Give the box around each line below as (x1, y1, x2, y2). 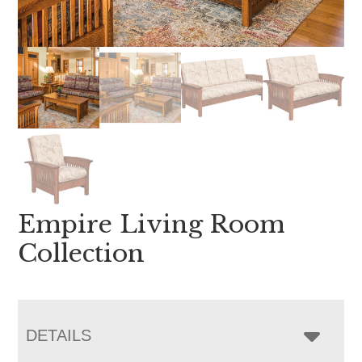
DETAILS (26, 326, 92, 344)
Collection (18, 238, 145, 268)
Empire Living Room (18, 208, 285, 239)
